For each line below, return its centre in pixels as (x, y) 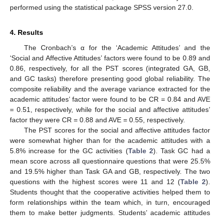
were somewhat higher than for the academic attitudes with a (110, 141)
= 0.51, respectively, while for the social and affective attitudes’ (110, 110)
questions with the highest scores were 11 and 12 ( (95, 182)
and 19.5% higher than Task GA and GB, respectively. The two (110, 172)
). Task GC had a (182, 151)
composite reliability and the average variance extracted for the (110, 89)
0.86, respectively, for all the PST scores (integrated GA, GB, (110, 69)
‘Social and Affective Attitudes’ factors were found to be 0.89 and (110, 58)
